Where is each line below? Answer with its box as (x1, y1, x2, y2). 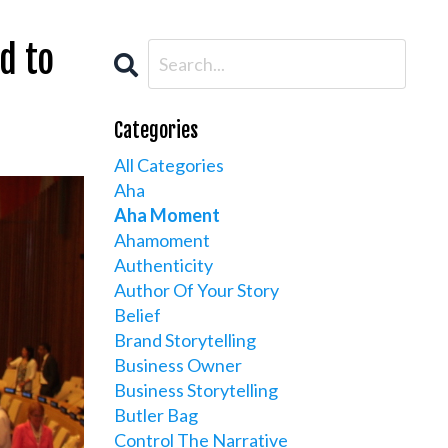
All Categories (113, 154, 224, 176)
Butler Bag (113, 404, 198, 426)
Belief (113, 304, 161, 326)
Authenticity (113, 254, 213, 276)
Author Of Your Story (113, 279, 279, 301)
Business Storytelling (113, 379, 278, 401)
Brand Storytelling (113, 329, 256, 351)
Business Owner (113, 354, 242, 376)
